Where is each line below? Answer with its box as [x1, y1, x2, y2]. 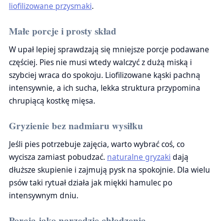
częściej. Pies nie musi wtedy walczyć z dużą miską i [9, 57, 192, 68]
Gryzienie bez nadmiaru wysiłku [9, 119, 143, 133]
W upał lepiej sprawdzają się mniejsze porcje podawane [9, 44, 209, 55]
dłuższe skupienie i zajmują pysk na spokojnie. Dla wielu [9, 164, 210, 175]
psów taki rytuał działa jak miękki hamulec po [9, 177, 172, 188]
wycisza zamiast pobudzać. [9, 151, 107, 162]
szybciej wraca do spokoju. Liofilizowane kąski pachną [9, 70, 200, 80]
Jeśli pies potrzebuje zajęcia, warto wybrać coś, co [9, 139, 184, 149]
